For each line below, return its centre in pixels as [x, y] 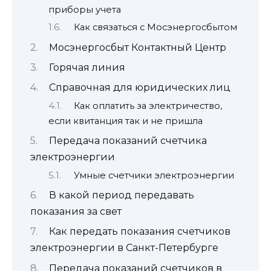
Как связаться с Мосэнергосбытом [155, 28]
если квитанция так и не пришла [126, 121]
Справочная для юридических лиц [139, 88]
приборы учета [85, 9]
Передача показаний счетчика [128, 141]
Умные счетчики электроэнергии [154, 175]
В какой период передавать [121, 195]
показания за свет [76, 212]
